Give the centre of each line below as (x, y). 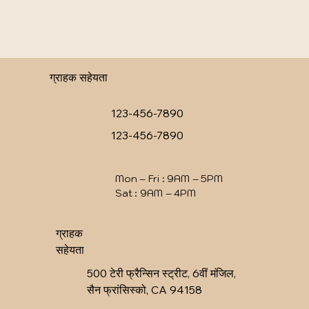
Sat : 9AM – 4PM (156, 193)
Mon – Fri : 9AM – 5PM (169, 179)
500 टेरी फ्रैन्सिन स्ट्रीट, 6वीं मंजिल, (162, 273)
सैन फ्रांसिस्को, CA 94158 (145, 290)
